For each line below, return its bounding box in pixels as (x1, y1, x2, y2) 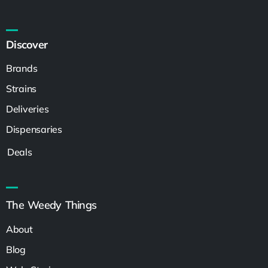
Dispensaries (6, 123, 62, 135)
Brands (6, 62, 38, 74)
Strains (6, 82, 37, 95)
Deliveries (6, 102, 49, 115)
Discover (6, 37, 48, 51)
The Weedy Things (6, 197, 97, 212)
